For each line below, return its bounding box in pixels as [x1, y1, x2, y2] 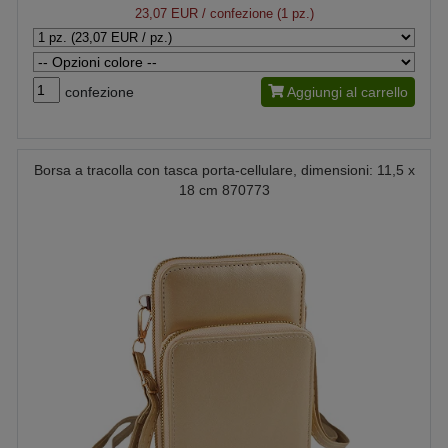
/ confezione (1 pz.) [197, 5, 314, 21]
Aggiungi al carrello [287, 83, 408, 100]
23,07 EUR [134, 5, 198, 21]
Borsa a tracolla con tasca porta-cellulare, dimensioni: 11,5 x [33, 161, 415, 178]
